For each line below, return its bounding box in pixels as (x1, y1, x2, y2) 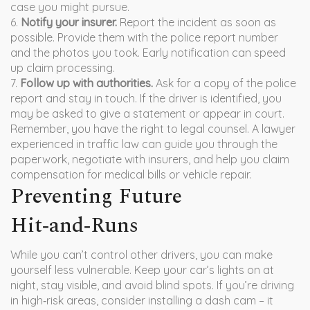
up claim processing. (10, 61, 115, 75)
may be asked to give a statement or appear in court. (10, 107, 284, 120)
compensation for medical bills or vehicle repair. (10, 167, 251, 181)
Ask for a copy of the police (153, 76, 296, 90)
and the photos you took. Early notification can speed (10, 46, 286, 60)
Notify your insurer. (21, 15, 117, 29)
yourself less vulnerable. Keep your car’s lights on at (10, 263, 274, 277)
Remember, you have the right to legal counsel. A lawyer (10, 122, 295, 136)
